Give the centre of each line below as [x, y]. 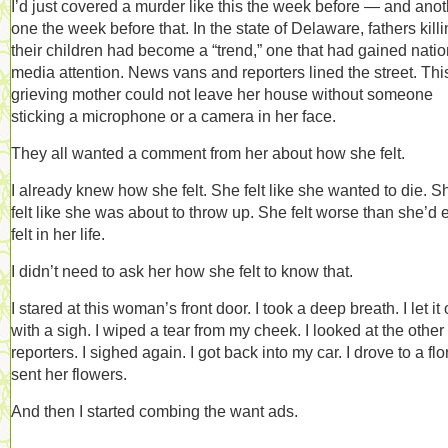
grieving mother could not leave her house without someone [222, 94]
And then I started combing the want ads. [154, 411]
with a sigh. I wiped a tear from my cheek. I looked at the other [227, 330]
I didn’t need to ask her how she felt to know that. [182, 271]
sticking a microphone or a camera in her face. [173, 116]
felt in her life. [58, 234]
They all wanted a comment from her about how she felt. [208, 153]
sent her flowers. [69, 374]
